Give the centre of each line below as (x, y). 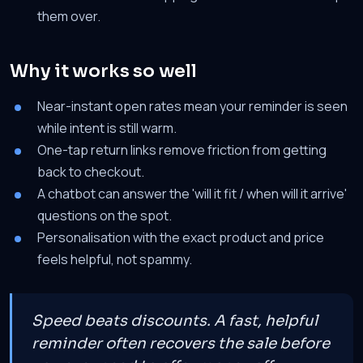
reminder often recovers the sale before (181, 343)
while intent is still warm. (107, 128)
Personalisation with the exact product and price (181, 237)
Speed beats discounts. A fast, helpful (175, 320)
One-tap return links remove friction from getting (182, 150)
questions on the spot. (105, 216)
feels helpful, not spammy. (115, 259)
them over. (69, 16)
